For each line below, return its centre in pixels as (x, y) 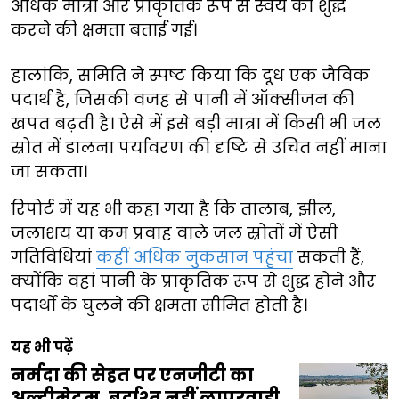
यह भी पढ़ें (42, 346)
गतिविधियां (53, 256)
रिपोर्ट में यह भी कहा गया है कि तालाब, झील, (173, 208)
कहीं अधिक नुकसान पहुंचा (195, 256)
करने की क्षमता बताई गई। (104, 29)
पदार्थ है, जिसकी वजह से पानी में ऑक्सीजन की (183, 99)
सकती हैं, (329, 256)
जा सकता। (49, 171)
